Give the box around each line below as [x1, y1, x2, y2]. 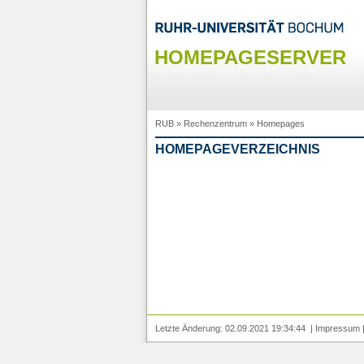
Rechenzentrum [183, 119, 247, 129]
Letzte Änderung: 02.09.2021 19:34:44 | [154, 323, 315, 333]
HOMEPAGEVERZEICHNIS [154, 142, 320, 157]
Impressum [314, 323, 360, 333]
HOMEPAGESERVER [154, 46, 346, 69]
